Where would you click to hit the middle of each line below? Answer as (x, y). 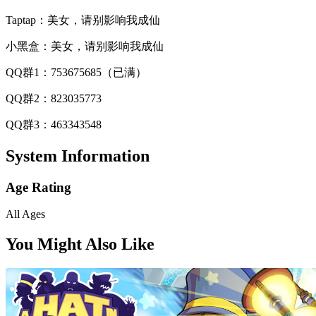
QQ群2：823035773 (58, 98)
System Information (78, 156)
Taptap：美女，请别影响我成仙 (83, 20)
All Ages (25, 214)
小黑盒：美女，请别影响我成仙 (85, 46)
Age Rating (38, 187)
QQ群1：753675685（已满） (76, 72)
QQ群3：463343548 (54, 124)
